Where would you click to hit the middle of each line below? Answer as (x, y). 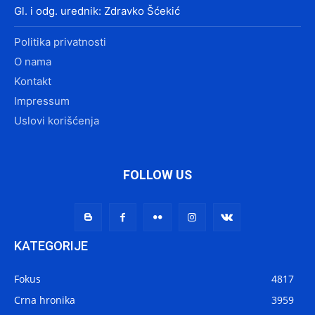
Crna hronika (45, 300)
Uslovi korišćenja (57, 121)
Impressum (42, 101)
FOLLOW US (157, 175)
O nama (33, 62)
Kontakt (33, 82)
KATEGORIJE (51, 245)
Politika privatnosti (60, 42)
